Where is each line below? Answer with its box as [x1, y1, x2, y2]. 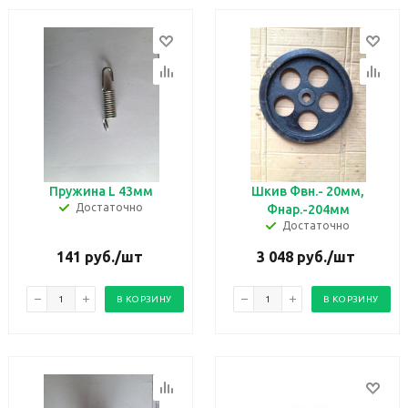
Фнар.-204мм [266, 202, 350, 217]
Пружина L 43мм [49, 184, 153, 199]
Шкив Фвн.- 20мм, [251, 184, 364, 199]
